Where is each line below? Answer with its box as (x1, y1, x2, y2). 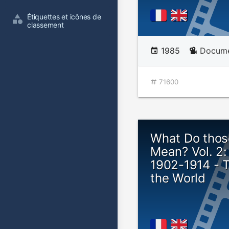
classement (27, 20, 64, 29)
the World (150, 171, 205, 186)
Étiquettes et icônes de (27, 12, 103, 21)
